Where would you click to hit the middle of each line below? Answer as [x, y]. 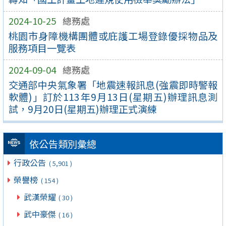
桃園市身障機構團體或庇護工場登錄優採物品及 [113, 36]
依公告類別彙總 [63, 144]
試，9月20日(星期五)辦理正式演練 [82, 109]
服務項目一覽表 [42, 48]
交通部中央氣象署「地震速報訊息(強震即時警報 [113, 84]
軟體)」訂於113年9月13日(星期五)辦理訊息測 [113, 97]
